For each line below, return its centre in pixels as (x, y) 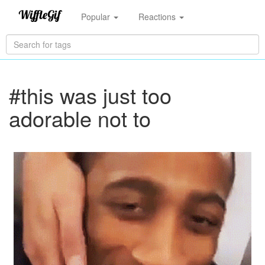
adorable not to (80, 118)
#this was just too (90, 95)
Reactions (158, 16)
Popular (96, 16)
